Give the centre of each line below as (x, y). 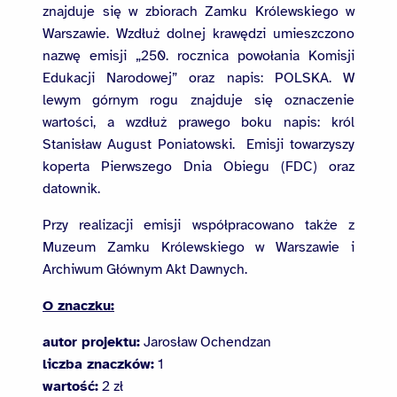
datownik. (71, 189)
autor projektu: (91, 343)
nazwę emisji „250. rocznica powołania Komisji (198, 56)
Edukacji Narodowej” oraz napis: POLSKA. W (198, 78)
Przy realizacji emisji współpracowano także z (198, 226)
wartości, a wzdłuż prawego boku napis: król (198, 123)
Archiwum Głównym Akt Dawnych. (145, 270)
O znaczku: (78, 306)
